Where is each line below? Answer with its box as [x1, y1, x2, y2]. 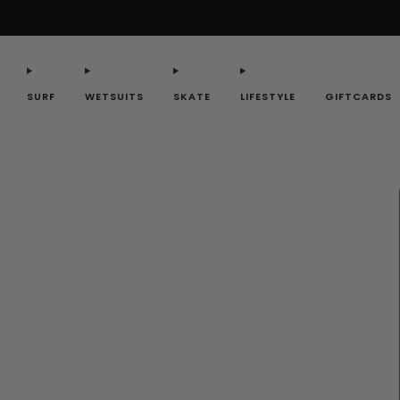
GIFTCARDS [325, 88, 392, 104]
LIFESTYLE [240, 88, 296, 104]
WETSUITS [85, 88, 144, 104]
